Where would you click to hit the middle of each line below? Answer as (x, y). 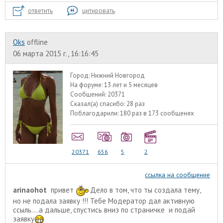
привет (61, 190)
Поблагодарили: (95, 113)
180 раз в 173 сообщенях (157, 113)
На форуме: (87, 85)
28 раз (136, 104)
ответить (40, 11)
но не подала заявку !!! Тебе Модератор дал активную (104, 201)
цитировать (99, 11)
